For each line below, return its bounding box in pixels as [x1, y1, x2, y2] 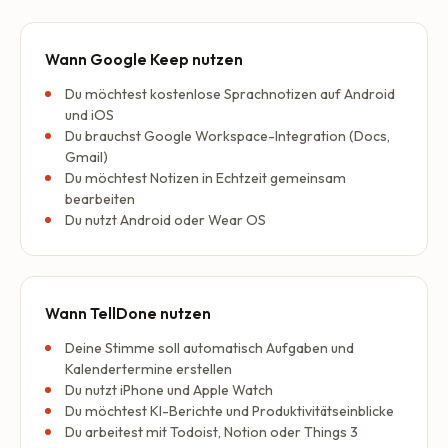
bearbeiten [65, 190, 135, 208]
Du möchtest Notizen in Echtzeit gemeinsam [65, 169, 346, 187]
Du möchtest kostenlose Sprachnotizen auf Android [65, 85, 395, 103]
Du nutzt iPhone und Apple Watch [65, 381, 273, 399]
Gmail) [65, 148, 108, 166]
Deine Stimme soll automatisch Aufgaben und [65, 339, 354, 357]
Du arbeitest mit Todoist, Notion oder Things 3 [65, 423, 358, 441]
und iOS [65, 106, 114, 124]
